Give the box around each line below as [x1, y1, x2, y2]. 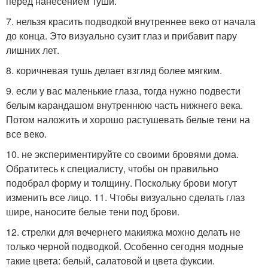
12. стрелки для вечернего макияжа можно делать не [6, 224, 240, 239]
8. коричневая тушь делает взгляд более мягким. [6, 63, 222, 77]
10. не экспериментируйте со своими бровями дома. [6, 147, 239, 161]
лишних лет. [6, 42, 59, 57]
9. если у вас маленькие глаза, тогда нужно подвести [6, 83, 240, 98]
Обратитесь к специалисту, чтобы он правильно [6, 161, 218, 175]
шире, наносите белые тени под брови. [6, 204, 179, 218]
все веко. [6, 126, 47, 141]
